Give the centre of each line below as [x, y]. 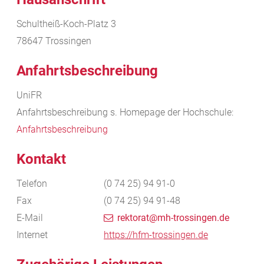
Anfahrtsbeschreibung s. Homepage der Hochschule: [125, 112]
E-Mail [30, 217]
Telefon [32, 183]
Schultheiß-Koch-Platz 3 [66, 24]
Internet [32, 235]
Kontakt [41, 159]
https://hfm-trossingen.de [156, 235]
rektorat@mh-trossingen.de [173, 217]
